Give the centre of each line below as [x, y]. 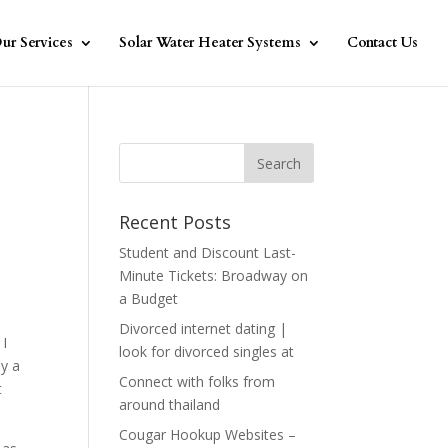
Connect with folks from [197, 381]
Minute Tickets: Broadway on [214, 275]
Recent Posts [175, 222]
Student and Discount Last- [208, 252]
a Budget [149, 298]
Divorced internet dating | [203, 328]
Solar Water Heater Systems [210, 42]
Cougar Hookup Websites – [208, 434]
